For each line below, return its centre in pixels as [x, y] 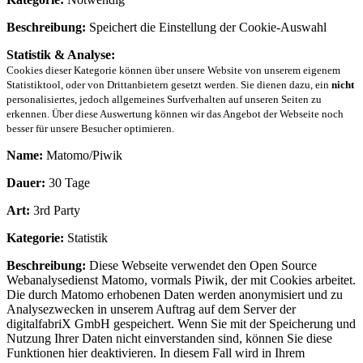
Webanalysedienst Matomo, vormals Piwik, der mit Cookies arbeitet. [181, 280]
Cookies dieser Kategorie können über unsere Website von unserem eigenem [173, 70]
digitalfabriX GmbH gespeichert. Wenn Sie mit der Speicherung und [181, 324]
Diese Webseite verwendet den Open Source [201, 266]
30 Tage [68, 183]
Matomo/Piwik [83, 156]
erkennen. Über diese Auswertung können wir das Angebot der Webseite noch [175, 114]
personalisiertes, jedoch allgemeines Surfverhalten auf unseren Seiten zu [164, 100]
